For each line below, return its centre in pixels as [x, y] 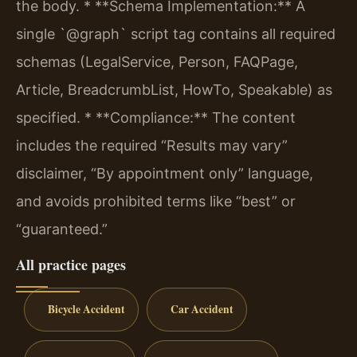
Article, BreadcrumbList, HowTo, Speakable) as [174, 89]
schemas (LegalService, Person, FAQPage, [157, 61]
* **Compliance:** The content [188, 117]
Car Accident [202, 309]
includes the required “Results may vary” [152, 145]
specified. [48, 117]
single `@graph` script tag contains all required [176, 33]
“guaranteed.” [62, 229]
